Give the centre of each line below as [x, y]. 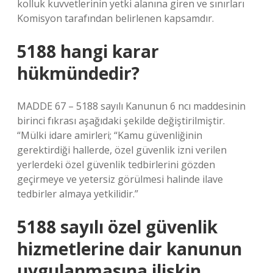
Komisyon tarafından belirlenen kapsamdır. [115, 18]
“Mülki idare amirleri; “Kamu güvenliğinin [110, 135]
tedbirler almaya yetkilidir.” [78, 194]
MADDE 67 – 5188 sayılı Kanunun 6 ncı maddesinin [131, 106]
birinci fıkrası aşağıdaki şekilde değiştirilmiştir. [121, 121]
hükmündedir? [78, 73]
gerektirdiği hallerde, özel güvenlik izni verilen [122, 150]
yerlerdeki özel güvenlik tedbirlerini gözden [116, 165]
